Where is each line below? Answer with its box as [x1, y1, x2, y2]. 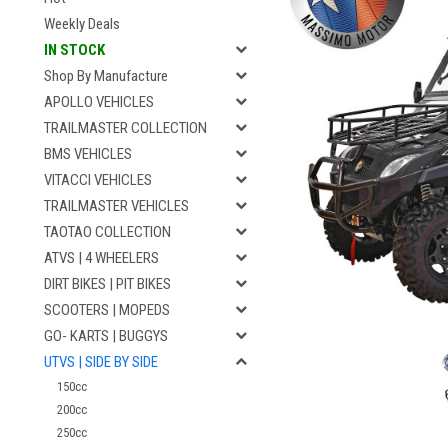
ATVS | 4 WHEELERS [44, 249, 159, 267]
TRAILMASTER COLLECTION [44, 119, 207, 137]
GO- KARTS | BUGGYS [44, 327, 168, 345]
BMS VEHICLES [44, 145, 132, 163]
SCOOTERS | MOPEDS [44, 301, 170, 319]
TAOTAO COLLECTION [44, 223, 171, 241]
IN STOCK [44, 41, 105, 59]
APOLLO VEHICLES [44, 93, 154, 111]
